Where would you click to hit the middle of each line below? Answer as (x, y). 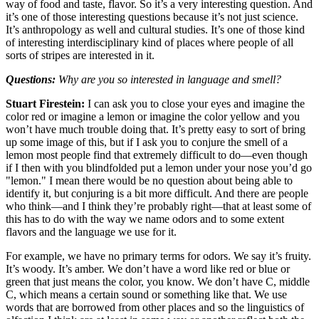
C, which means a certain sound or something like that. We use (146, 294)
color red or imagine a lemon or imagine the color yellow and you (153, 116)
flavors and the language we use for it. (91, 231)
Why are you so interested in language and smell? (170, 79)
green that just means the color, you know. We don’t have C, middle (158, 281)
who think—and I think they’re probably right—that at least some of (158, 206)
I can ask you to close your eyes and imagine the (195, 103)
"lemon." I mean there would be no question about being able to (149, 180)
